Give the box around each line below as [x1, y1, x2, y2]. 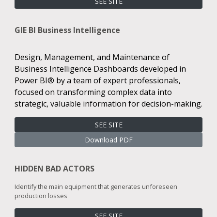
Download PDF [84, 135, 133, 144]
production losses [15, 191, 67, 200]
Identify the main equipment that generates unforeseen [15, 182, 177, 191]
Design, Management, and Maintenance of [15, 51, 170, 62]
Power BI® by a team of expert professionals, [15, 75, 181, 86]
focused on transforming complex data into [15, 86, 172, 97]
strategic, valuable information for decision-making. [15, 98, 202, 109]
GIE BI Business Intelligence [15, 24, 120, 35]
